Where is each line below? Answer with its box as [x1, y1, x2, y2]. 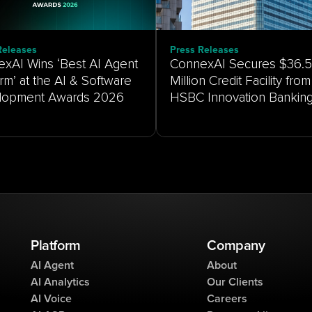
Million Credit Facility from [170, 73, 311, 89]
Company [207, 239, 265, 253]
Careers [207, 293, 248, 304]
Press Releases [170, 45, 239, 55]
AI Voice [31, 293, 72, 304]
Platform [31, 239, 81, 253]
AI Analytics [31, 276, 90, 288]
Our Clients [207, 276, 264, 288]
